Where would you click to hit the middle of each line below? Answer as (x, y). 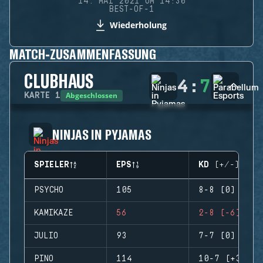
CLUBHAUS (59, 80)
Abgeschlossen (92, 95)
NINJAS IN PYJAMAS (102, 134)
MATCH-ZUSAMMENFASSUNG (83, 54)
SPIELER (52, 165)
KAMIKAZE (54, 213)
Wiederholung (138, 25)
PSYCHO (49, 190)
